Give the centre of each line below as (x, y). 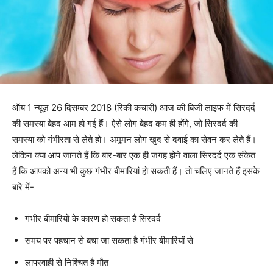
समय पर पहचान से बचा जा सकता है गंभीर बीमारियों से (109, 240)
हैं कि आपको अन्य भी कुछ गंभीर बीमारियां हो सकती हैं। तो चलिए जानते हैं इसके (136, 171)
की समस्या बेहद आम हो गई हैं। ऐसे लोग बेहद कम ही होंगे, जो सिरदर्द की (125, 123)
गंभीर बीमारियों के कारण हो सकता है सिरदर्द (93, 218)
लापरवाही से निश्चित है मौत (67, 262)
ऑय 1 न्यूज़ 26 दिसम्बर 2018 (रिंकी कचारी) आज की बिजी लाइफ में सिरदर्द (134, 107)
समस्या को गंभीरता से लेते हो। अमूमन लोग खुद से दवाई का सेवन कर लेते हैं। (134, 139)
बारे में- (23, 186)
